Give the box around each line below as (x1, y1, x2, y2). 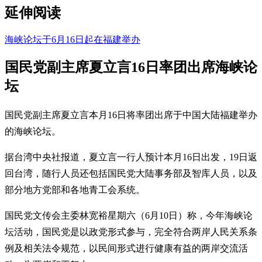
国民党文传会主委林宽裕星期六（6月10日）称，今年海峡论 (5, 210, 253, 220)
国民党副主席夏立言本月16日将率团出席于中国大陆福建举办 (5, 109, 257, 120)
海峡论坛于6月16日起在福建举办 (5, 34, 140, 44)
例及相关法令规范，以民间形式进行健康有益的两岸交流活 (5, 243, 248, 253)
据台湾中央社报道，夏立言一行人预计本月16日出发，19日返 (5, 151, 257, 162)
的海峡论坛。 (5, 126, 61, 136)
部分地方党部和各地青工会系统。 (5, 184, 145, 195)
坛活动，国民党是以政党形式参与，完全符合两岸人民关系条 (5, 226, 257, 237)
